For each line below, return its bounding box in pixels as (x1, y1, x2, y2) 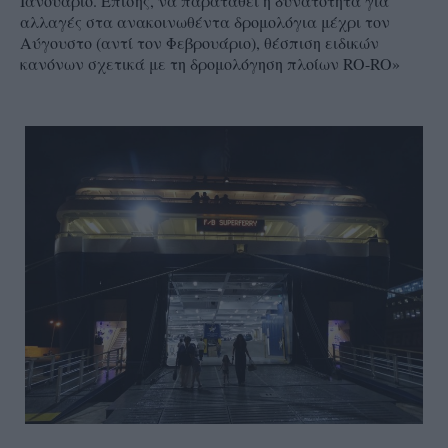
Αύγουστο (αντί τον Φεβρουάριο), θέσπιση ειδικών (20, 31, 379, 53)
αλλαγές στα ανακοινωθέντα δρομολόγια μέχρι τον (20, 10, 390, 32)
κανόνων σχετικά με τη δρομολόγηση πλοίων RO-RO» (20, 52, 405, 74)
